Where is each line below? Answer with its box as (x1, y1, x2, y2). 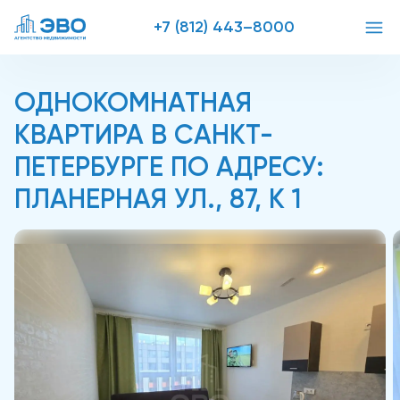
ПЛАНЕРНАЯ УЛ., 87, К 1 (14, 183, 301, 215)
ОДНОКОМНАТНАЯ (14, 87, 252, 119)
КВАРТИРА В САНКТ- (14, 119, 273, 151)
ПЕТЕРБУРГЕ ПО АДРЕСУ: (14, 151, 324, 183)
